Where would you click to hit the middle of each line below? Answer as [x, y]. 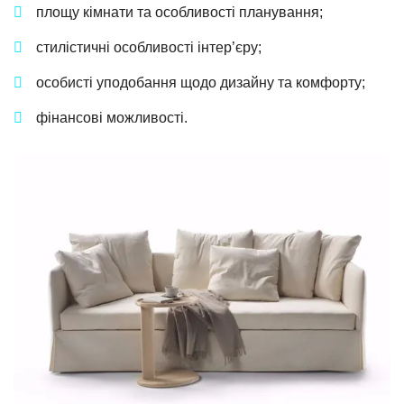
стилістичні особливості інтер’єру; [149, 48]
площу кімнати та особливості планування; [179, 13]
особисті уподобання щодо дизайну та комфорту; [201, 83]
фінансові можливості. [112, 118]
